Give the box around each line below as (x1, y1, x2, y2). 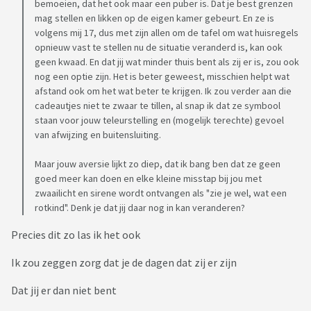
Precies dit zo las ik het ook (11, 228, 142, 242)
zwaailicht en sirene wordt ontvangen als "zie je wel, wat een (35, 187, 287, 200)
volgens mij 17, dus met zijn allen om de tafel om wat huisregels (35, 26, 299, 40)
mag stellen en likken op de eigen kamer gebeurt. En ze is (35, 12, 274, 25)
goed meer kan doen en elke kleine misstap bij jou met (35, 172, 262, 185)
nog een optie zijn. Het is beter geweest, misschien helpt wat (35, 70, 289, 83)
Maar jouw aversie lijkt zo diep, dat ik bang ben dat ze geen (35, 158, 280, 171)
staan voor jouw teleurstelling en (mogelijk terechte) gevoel (35, 114, 284, 127)
